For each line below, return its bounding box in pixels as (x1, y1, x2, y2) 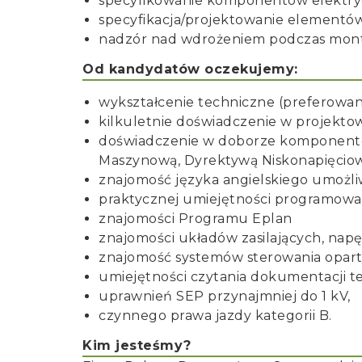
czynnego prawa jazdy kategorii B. (99, 308, 332, 323)
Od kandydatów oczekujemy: (82, 61, 298, 77)
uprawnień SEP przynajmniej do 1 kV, (99, 288, 351, 304)
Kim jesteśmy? (82, 338, 192, 353)
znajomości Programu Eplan (99, 211, 293, 226)
